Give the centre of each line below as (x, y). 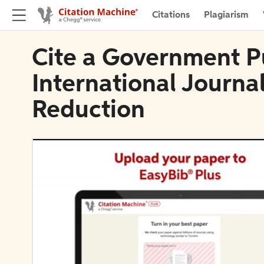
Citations (171, 15)
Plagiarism (226, 15)
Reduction (88, 111)
